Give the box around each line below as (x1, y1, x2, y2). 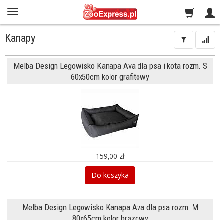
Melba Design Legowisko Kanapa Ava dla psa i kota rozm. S (13, 61, 207, 71)
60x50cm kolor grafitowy (71, 72, 149, 82)
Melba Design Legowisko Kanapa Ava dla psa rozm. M (22, 202, 198, 212)
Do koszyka (91, 170, 129, 180)
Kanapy (5, 31, 35, 44)
